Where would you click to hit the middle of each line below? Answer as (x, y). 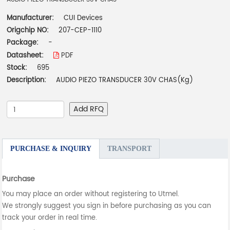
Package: (24, 43)
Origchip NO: (28, 31)
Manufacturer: (32, 18)
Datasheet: (26, 56)
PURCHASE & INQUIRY (51, 149)
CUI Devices (83, 18)
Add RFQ (89, 109)
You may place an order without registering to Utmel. (91, 195)
